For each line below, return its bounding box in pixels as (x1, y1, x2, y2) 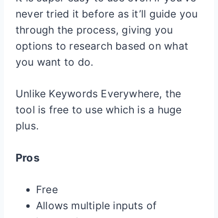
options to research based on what (16, 40, 188, 53)
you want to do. (16, 56, 94, 69)
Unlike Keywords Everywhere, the (16, 88, 182, 100)
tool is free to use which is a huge (16, 104, 182, 116)
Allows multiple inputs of (36, 200, 157, 212)
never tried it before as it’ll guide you (16, 8, 198, 20)
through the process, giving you (16, 24, 173, 36)
